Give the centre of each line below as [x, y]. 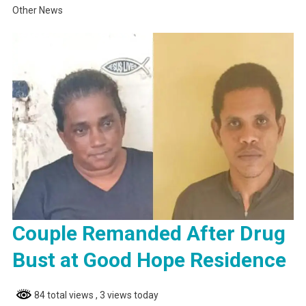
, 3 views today [127, 295]
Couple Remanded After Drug [149, 234]
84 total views [64, 295]
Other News [37, 10]
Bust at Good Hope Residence [149, 260]
